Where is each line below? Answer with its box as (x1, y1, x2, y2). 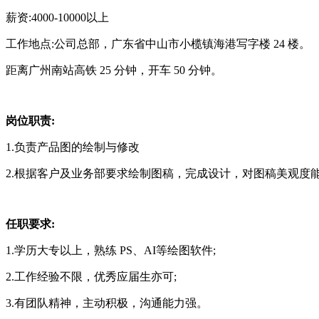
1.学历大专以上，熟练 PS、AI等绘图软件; (6, 244, 216, 256)
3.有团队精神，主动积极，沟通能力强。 (6, 296, 208, 309)
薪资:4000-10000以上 (6, 11, 109, 23)
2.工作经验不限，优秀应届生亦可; (6, 270, 177, 283)
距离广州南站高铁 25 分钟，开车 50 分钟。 (6, 63, 222, 76)
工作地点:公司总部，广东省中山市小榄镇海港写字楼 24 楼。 (6, 37, 310, 50)
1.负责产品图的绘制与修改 (6, 140, 140, 153)
